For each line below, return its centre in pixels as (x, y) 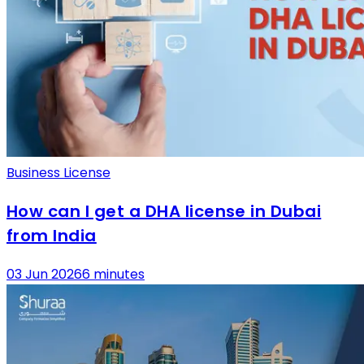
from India (52, 236)
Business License (58, 173)
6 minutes (113, 275)
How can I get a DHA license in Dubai (164, 212)
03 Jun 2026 (44, 275)
